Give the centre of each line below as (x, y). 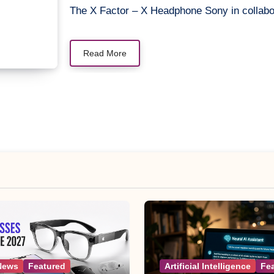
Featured (47, 266)
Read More (105, 53)
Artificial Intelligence (208, 266)
